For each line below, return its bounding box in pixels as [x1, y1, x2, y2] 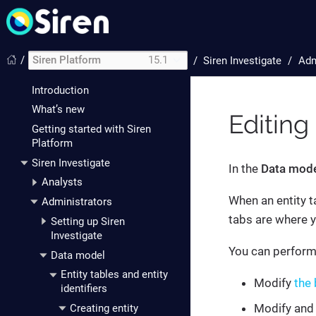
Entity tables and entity [60, 268, 168, 281]
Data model [51, 248, 105, 262]
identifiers [60, 282, 107, 296]
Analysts [41, 176, 83, 189]
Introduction [32, 83, 89, 97]
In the [229, 162, 261, 176]
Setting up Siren [51, 214, 125, 228]
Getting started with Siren [32, 123, 151, 135]
